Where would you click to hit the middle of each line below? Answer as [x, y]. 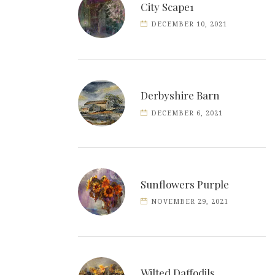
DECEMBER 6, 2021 [187, 113]
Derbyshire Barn [180, 95]
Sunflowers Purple [185, 184]
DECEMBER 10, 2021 [189, 25]
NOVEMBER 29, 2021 [190, 202]
